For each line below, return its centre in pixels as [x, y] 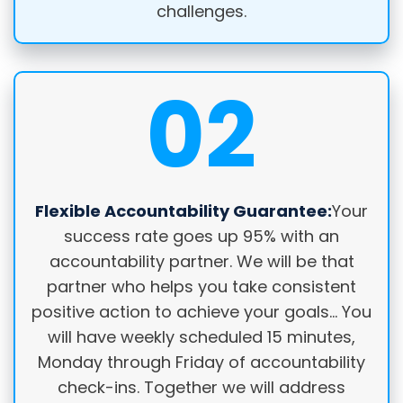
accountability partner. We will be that [201, 262]
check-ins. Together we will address [201, 388]
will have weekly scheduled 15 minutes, [201, 337]
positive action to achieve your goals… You [201, 312]
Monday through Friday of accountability [201, 363]
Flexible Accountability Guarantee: [184, 211]
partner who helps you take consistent [201, 287]
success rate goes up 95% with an [201, 237]
